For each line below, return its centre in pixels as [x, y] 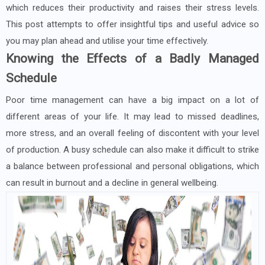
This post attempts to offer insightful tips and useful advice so [132, 25]
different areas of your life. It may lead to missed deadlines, [132, 117]
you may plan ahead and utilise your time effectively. [107, 41]
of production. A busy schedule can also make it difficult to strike [132, 150]
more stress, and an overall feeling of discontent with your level [132, 133]
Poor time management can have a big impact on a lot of [132, 100]
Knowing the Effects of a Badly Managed [132, 59]
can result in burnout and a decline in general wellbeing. [112, 183]
